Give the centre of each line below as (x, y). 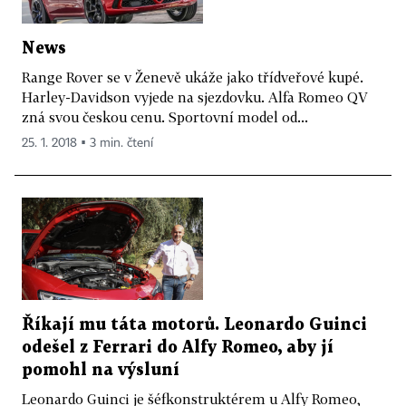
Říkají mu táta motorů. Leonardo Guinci (194, 324)
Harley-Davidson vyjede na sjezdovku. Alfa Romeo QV (195, 97)
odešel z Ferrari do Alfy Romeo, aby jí (178, 347)
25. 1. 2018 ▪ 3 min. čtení (87, 144)
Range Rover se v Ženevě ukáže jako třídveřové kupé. (193, 77)
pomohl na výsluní (101, 370)
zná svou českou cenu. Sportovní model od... (165, 117)
